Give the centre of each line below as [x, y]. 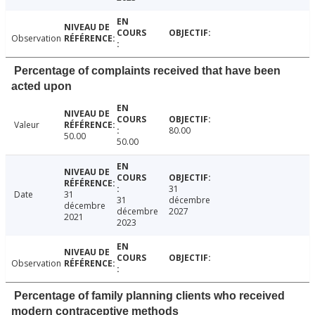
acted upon [41, 86]
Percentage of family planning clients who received [149, 296]
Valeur [27, 125]
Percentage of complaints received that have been [147, 71]
